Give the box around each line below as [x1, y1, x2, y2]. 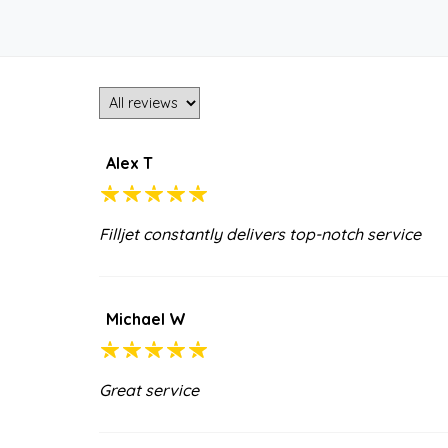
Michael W [106, 308, 186, 329]
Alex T [106, 152, 153, 173]
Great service [99, 379, 199, 400]
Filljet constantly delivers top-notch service [99, 223, 421, 244]
